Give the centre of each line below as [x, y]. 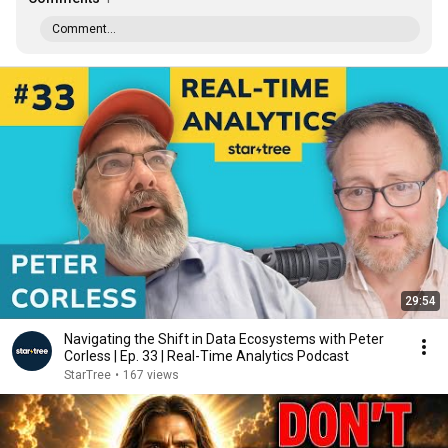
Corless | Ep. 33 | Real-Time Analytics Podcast [206, 356]
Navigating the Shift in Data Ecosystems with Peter [224, 339]
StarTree [87, 375]
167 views [151, 375]
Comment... [84, 29]
